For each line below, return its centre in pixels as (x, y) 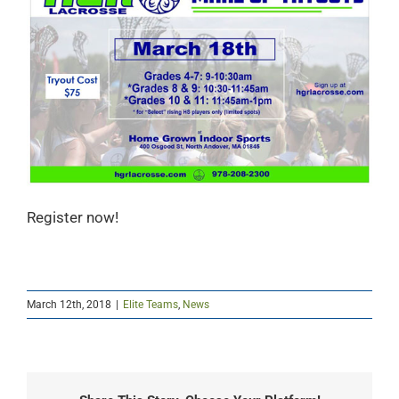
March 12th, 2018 (69, 304)
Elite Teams (151, 304)
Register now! (73, 217)
